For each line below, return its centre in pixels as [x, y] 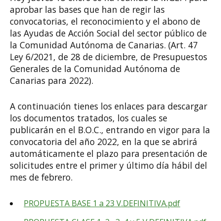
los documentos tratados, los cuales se [89, 118]
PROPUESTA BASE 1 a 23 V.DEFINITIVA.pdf [102, 203]
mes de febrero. [41, 177]
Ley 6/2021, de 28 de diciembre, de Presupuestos [109, 56]
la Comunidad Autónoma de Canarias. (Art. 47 [104, 45]
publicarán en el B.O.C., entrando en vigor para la [110, 130]
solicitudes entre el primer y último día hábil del [109, 166]
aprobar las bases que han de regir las [87, 9]
